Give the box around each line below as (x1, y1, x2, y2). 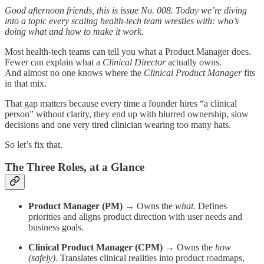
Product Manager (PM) (28, 200, 123, 211)
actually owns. (166, 57, 222, 67)
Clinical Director (103, 57, 166, 67)
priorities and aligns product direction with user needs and (28, 211, 242, 222)
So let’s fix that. (5, 139, 62, 150)
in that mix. (5, 78, 47, 88)
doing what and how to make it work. (5, 26, 144, 37)
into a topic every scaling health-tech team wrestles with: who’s (5, 15, 239, 26)
